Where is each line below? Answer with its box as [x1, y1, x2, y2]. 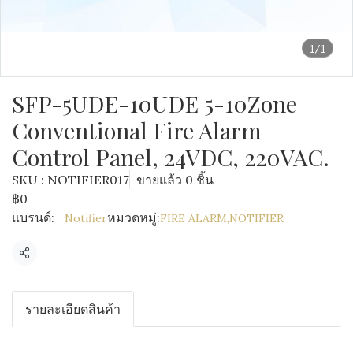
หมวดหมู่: [107, 210, 160, 225]
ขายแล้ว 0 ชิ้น [136, 172, 214, 188]
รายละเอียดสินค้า [25, 301, 121, 317]
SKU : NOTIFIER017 [12, 172, 129, 188]
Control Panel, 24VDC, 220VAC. [12, 142, 329, 172]
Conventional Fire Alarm [12, 115, 262, 145]
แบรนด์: [12, 210, 54, 225]
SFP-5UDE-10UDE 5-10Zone [12, 88, 297, 118]
